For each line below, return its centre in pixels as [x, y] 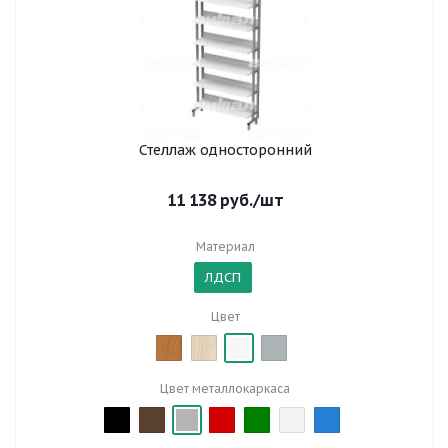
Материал [225, 246]
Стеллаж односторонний [225, 150]
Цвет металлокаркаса [225, 388]
